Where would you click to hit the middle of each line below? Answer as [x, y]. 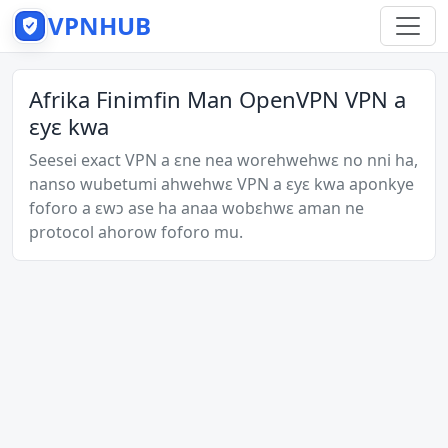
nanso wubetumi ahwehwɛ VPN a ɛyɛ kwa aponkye [221, 184]
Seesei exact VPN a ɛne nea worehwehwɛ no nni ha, [223, 160]
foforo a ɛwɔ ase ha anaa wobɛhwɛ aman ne [196, 208]
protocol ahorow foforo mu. [136, 232]
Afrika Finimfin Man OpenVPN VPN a [217, 99]
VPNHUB [99, 25]
